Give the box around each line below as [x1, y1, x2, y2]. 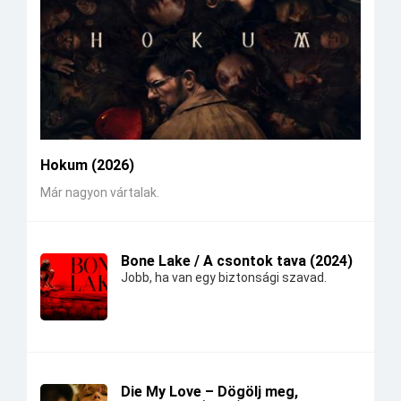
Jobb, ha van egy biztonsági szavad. [121, 270, 327, 286]
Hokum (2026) [40, 157, 134, 175]
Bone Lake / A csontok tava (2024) [121, 252, 353, 270]
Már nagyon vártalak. [40, 185, 159, 200]
